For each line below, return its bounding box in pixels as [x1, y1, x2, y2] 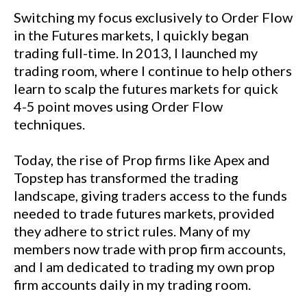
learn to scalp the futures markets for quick [14, 80, 278, 97]
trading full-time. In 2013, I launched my [14, 45, 258, 61]
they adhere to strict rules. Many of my [14, 223, 250, 239]
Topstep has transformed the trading [14, 169, 238, 186]
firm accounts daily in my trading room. [14, 276, 251, 293]
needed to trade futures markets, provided [14, 205, 275, 221]
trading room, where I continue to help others [14, 62, 292, 79]
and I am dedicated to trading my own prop [14, 258, 275, 275]
